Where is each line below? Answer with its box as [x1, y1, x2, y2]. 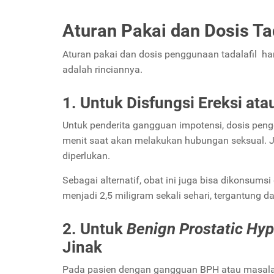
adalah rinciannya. [62, 63, 143, 75]
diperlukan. [62, 149, 113, 161]
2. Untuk [62, 219, 123, 238]
